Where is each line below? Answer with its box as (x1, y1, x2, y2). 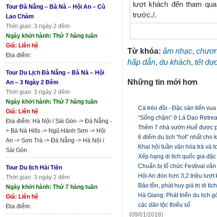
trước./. (133, 11, 156, 19)
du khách (159, 57, 191, 66)
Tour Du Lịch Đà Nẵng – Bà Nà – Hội (6, 69, 104, 76)
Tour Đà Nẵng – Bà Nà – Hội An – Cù (6, 3, 105, 10)
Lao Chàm (6, 13, 34, 20)
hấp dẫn (127, 57, 155, 66)
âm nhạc (163, 46, 192, 55)
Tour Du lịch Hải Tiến (6, 164, 62, 171)
